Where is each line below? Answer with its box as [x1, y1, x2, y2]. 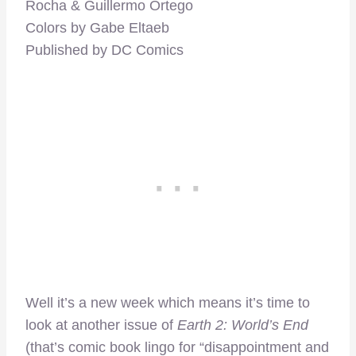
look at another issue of [25, 317, 177, 334]
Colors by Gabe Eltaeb [25, 20, 169, 37]
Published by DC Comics [25, 42, 184, 59]
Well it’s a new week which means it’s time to [25, 295, 310, 311]
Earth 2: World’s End [177, 317, 308, 334]
